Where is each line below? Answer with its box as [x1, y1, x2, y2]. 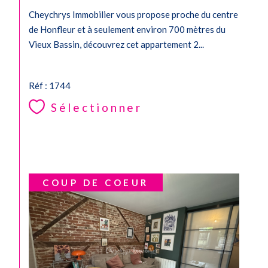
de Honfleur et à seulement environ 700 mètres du [29, 24, 226, 35]
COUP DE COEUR [42, 177, 149, 188]
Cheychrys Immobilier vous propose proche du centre [29, 9, 238, 20]
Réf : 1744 [29, 80, 71, 92]
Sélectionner [50, 100, 142, 115]
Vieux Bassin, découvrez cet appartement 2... [29, 39, 204, 50]
